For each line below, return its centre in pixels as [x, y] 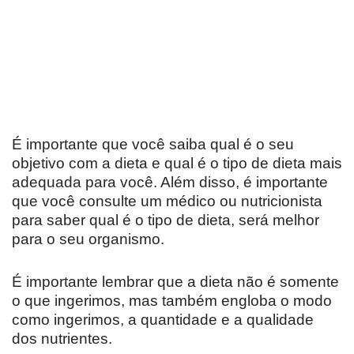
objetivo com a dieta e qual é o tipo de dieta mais [177, 164]
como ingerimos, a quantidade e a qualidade [163, 320]
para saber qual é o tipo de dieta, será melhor [166, 220]
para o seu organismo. [88, 239]
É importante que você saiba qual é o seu [153, 145]
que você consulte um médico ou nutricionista [167, 201]
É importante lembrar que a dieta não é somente [175, 282]
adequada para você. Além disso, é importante [170, 183]
